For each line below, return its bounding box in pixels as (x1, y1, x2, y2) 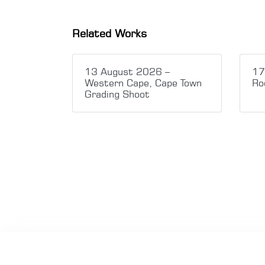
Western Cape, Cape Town (85, 76, 202, 89)
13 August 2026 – (85, 65, 170, 77)
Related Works (72, 26, 147, 40)
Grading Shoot (85, 88, 150, 100)
